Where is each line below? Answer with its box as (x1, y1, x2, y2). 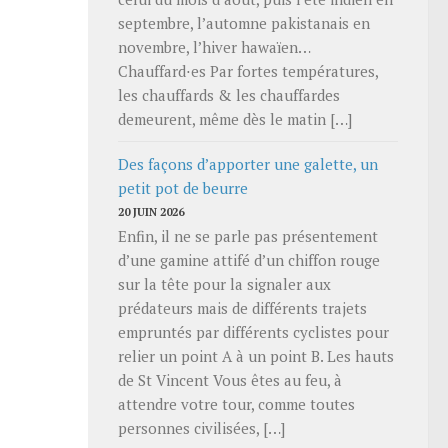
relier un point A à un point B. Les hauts (118, 345, 394, 366)
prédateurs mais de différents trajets (118, 297, 367, 318)
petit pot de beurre (118, 177, 248, 198)
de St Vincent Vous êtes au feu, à (118, 369, 342, 390)
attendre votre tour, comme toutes (118, 393, 355, 414)
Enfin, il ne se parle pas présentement (118, 225, 378, 246)
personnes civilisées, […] (118, 417, 285, 438)
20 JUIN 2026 (118, 203, 184, 219)
